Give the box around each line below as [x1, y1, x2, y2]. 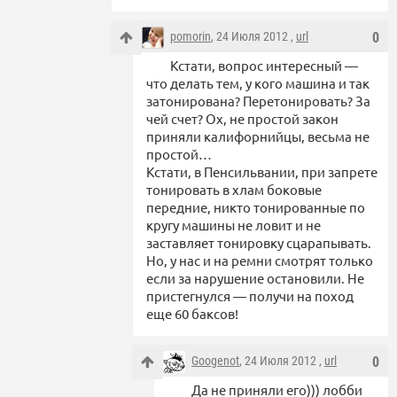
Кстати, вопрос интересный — [170, 57, 358, 74]
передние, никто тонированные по [146, 198, 365, 216]
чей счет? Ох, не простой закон [146, 110, 339, 128]
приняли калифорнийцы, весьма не [146, 128, 370, 145]
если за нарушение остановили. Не [146, 269, 364, 287]
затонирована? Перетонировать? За [146, 92, 370, 110]
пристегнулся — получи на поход [146, 287, 354, 305]
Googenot [191, 354, 239, 369]
